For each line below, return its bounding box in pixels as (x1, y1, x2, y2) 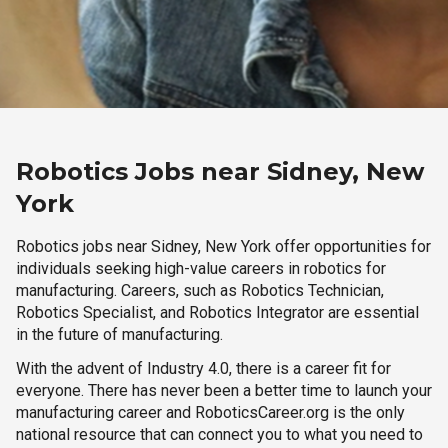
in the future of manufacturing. (16, 325, 223, 344)
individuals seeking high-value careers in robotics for (16, 259, 386, 278)
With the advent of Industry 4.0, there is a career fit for (16, 359, 391, 378)
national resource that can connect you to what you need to (16, 425, 423, 444)
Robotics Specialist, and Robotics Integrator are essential (16, 303, 419, 322)
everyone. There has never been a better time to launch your (16, 381, 432, 400)
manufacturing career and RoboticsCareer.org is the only (16, 403, 405, 422)
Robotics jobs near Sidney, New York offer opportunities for (16, 237, 431, 256)
